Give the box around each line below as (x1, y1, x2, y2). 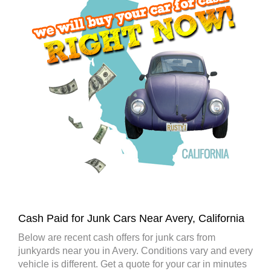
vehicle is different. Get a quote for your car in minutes (18, 259, 247, 270)
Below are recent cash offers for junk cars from (18, 232, 215, 243)
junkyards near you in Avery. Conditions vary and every (18, 246, 253, 256)
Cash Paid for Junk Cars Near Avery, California (18, 212, 244, 225)
